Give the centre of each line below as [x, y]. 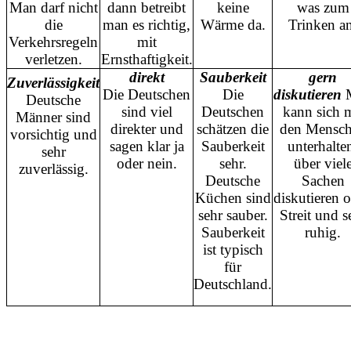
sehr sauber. [233, 215]
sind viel [147, 111]
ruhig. [323, 232]
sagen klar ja [147, 146]
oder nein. [147, 163]
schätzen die [233, 128]
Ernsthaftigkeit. [147, 59]
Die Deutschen [147, 94]
